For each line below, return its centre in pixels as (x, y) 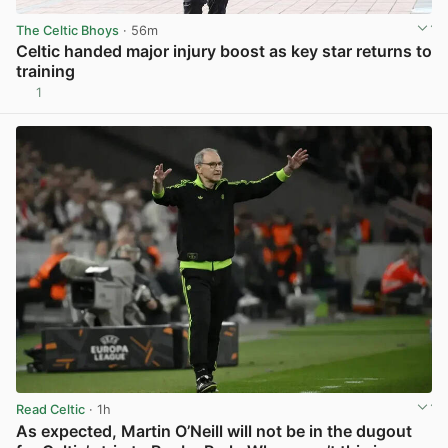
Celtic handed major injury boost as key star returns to (224, 51)
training (45, 71)
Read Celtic (50, 410)
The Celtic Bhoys (67, 31)
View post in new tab (366, 100)
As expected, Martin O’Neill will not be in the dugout (214, 430)
